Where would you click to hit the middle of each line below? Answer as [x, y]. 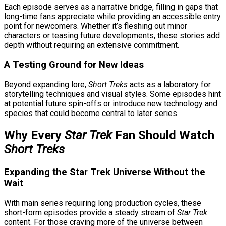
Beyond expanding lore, [46, 85]
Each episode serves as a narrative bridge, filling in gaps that [111, 7]
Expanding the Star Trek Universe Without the [105, 172]
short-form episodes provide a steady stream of [91, 212]
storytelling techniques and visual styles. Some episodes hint [112, 94]
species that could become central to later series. [91, 114]
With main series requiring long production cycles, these [103, 203]
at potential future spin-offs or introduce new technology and [111, 104]
